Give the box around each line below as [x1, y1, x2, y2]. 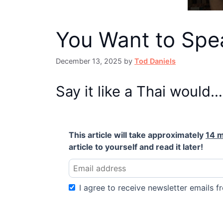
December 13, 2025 [56, 57, 122, 66]
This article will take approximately [69, 130, 206, 140]
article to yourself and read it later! [69, 142, 203, 152]
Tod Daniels [134, 57, 176, 66]
